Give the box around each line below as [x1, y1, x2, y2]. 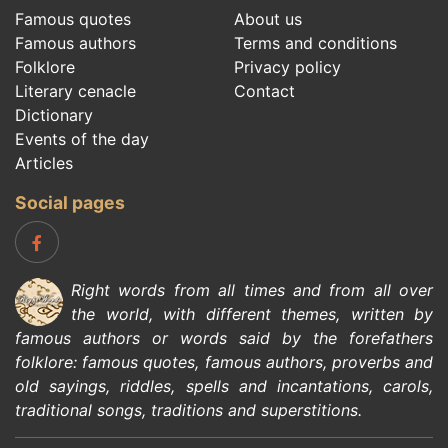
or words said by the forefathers [140, 327, 433, 348]
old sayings [15, 375, 107, 396]
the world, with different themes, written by [71, 303, 433, 324]
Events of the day [15, 128, 149, 149]
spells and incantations [185, 375, 369, 396]
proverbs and [331, 351, 434, 372]
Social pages [15, 191, 125, 213]
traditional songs [15, 399, 142, 420]
